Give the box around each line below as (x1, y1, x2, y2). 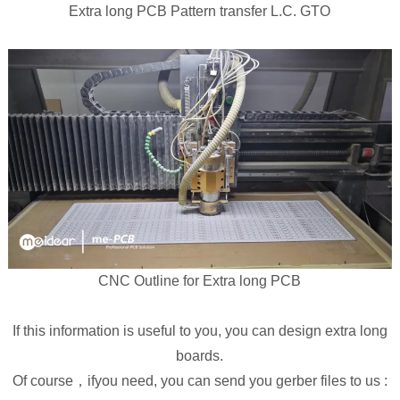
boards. (176, 348, 224, 364)
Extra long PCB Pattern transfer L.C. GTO (69, 3, 331, 19)
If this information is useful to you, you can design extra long (12, 323, 387, 339)
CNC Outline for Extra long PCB (98, 273, 302, 289)
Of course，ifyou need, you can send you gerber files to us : (12, 373, 387, 389)
